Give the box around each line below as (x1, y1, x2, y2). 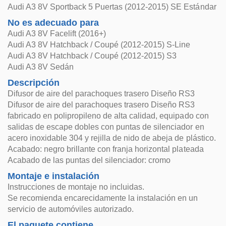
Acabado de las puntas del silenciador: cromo (8, 156, 171, 164)
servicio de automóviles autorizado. (8, 205, 134, 213)
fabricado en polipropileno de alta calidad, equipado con (8, 111, 209, 120)
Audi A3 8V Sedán (8, 63, 74, 71)
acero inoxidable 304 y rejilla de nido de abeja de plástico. (8, 134, 216, 142)
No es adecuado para (8, 18, 99, 28)
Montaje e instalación (8, 171, 100, 181)
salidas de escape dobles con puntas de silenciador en (8, 123, 204, 131)
